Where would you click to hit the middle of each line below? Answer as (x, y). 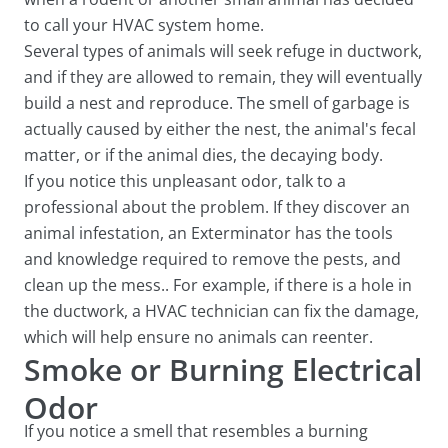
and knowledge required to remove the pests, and (212, 259)
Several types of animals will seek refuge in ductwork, (223, 51)
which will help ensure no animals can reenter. (198, 337)
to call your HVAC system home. (144, 25)
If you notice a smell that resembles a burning (196, 431)
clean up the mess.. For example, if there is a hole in (218, 285)
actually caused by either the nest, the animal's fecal (220, 129)
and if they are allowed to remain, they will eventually (223, 77)
